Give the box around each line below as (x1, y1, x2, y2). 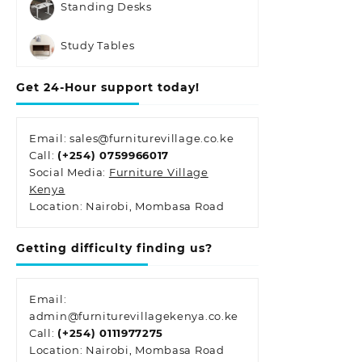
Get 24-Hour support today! (16, 80, 200, 95)
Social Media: (29, 166, 109, 179)
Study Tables (61, 39, 135, 53)
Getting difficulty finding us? (16, 241, 213, 256)
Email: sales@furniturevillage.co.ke (29, 132, 234, 145)
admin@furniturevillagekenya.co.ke (29, 309, 239, 323)
